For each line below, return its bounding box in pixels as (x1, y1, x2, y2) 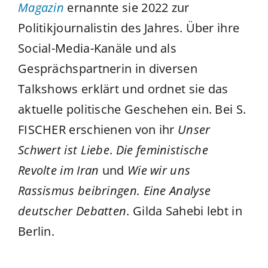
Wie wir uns (127, 162, 191, 179)
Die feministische (115, 142, 208, 159)
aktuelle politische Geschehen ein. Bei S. (17, 101, 246, 118)
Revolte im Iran (17, 162, 99, 179)
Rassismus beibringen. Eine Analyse (17, 182, 211, 199)
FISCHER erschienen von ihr (17, 121, 178, 138)
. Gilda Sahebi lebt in (126, 203, 242, 220)
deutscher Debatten (17, 203, 127, 220)
